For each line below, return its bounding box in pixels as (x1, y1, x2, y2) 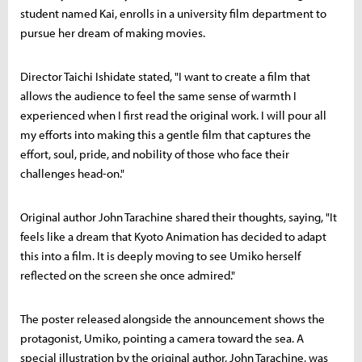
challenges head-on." (20, 166, 124, 181)
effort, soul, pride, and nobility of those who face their (20, 146, 289, 162)
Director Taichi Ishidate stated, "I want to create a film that (20, 69, 310, 84)
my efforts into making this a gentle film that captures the (20, 127, 311, 142)
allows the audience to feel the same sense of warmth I (20, 88, 297, 103)
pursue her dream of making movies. (20, 25, 205, 40)
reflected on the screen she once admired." (20, 267, 235, 283)
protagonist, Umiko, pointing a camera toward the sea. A (20, 330, 304, 346)
